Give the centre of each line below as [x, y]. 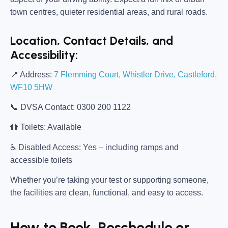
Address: [35, 74]
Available [64, 127]
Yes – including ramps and [130, 147]
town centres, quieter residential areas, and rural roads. [109, 12]
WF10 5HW [31, 87]
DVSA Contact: [48, 107]
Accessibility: [44, 55]
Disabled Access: [50, 147]
